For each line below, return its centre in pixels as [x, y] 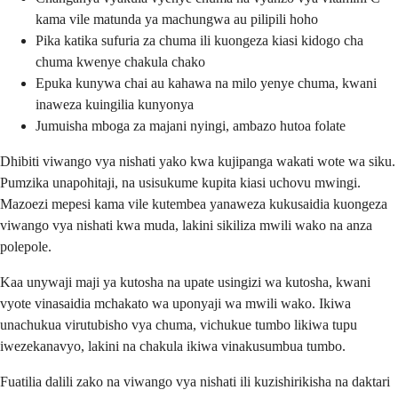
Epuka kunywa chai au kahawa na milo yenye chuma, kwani [206, 84]
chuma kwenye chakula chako [120, 62]
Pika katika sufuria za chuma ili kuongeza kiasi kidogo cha [199, 41]
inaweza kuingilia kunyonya [115, 105]
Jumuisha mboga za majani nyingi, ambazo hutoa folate [191, 126]
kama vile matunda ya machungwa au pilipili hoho [177, 20]
